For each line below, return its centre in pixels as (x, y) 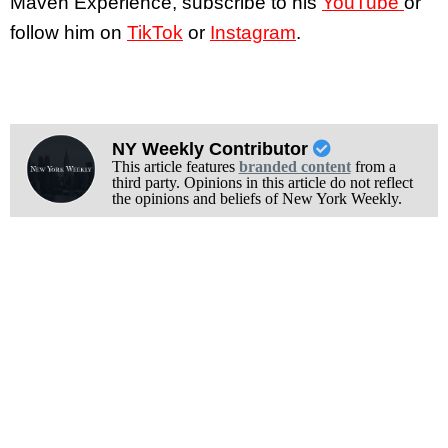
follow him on (68, 33)
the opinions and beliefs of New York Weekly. (256, 198)
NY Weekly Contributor (212, 148)
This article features (175, 166)
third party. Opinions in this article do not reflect (262, 182)
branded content (294, 166)
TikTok (155, 33)
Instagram (253, 33)
